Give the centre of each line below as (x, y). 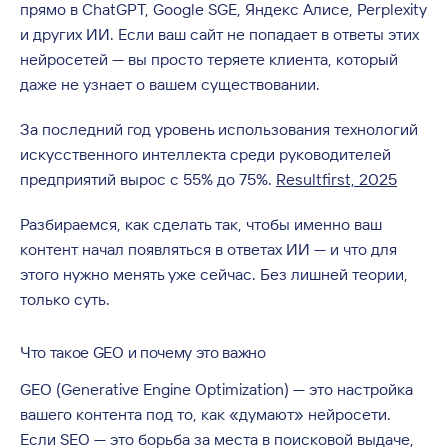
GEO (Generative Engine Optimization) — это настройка (216, 389)
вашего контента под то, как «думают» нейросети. (205, 414)
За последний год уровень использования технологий (219, 129)
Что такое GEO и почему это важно (143, 352)
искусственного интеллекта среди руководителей (205, 154)
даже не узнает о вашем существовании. (170, 84)
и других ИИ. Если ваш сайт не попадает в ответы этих (219, 34)
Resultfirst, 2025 (336, 179)
